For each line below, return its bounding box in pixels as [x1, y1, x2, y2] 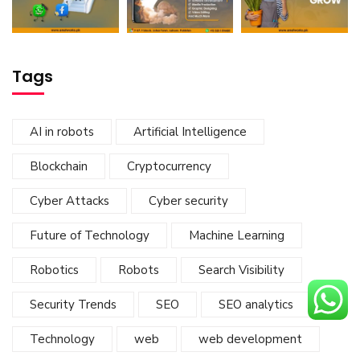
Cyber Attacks [30, 193, 109, 210]
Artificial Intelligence [133, 124, 247, 141]
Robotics [30, 262, 79, 279]
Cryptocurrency [127, 158, 211, 175]
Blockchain [30, 158, 88, 175]
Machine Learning [189, 227, 284, 244]
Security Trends [30, 297, 117, 313]
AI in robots [30, 124, 94, 141]
